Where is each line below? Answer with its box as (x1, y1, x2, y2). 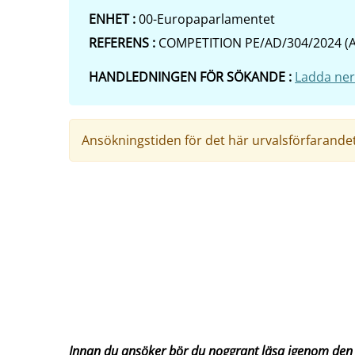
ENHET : (89, 10, 139, 28)
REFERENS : (89, 34, 158, 52)
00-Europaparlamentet (139, 10, 275, 28)
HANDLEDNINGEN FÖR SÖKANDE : (89, 68, 295, 86)
